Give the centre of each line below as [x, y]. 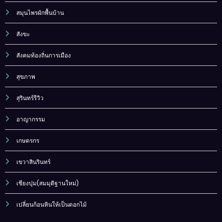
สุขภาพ [26, 76]
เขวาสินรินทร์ [33, 162]
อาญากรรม [31, 119]
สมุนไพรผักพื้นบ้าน [40, 12]
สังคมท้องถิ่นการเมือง [44, 55]
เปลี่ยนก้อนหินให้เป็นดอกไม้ [52, 204]
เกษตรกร [28, 140]
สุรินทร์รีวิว [30, 98]
